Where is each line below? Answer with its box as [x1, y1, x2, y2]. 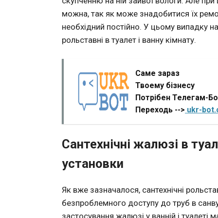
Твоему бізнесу [135, 81, 195, 90]
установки [62, 156, 124, 171]
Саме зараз [135, 69, 180, 78]
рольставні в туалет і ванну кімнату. [62, 35, 196, 45]
